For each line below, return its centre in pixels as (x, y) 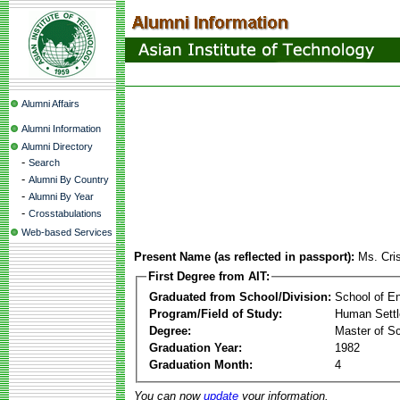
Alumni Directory (57, 146)
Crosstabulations (65, 213)
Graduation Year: (196, 347)
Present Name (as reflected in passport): (244, 257)
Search (44, 162)
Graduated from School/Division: (240, 296)
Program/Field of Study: (216, 313)
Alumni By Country (69, 179)
